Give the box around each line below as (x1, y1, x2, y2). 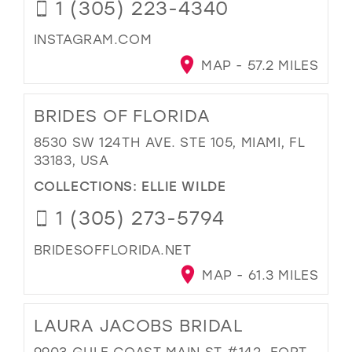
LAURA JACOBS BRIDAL (33, 314, 244, 337)
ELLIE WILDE (141, 176, 226, 194)
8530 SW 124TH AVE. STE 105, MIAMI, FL (33, 134, 306, 151)
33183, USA (33, 152, 109, 169)
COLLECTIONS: (33, 176, 142, 194)
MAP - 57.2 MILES (196, 57, 319, 74)
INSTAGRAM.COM (33, 31, 152, 48)
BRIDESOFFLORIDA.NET (33, 240, 192, 258)
